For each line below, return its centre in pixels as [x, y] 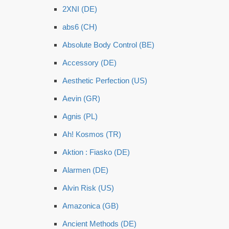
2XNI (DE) [80, 9]
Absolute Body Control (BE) [108, 45]
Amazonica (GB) [90, 206]
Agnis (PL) [80, 116]
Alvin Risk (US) [88, 188]
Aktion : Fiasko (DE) [96, 152]
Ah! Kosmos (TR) [92, 134]
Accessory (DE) [89, 63]
